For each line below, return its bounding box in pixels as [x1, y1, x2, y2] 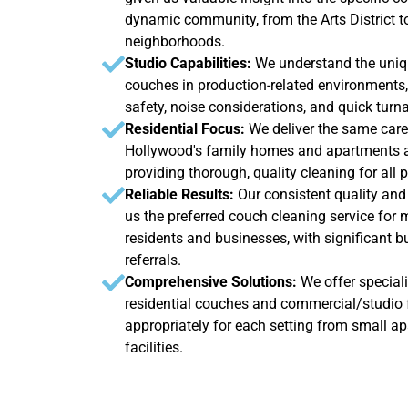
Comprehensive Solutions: [125, 273, 301, 291]
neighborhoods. [125, 33, 225, 51]
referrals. [125, 251, 181, 270]
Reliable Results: [125, 186, 238, 204]
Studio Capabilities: [125, 55, 255, 73]
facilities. [125, 339, 183, 357]
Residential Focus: [125, 120, 249, 138]
